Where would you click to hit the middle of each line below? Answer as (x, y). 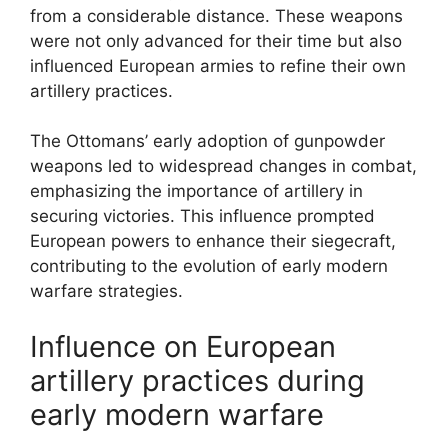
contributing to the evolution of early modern (209, 266)
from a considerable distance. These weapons (216, 15)
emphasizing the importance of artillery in (196, 191)
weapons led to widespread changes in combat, (223, 166)
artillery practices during (197, 380)
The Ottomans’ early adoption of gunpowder (207, 141)
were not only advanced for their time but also (216, 40)
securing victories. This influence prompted (202, 216)
